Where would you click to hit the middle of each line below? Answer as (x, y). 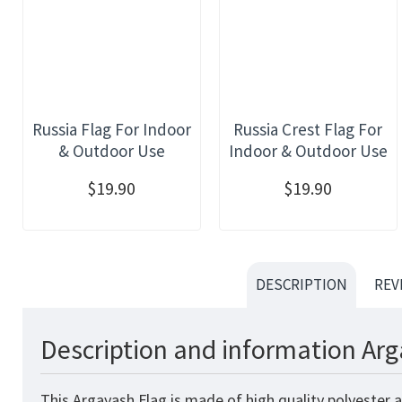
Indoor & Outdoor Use (308, 150)
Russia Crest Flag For (308, 129)
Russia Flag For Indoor (112, 129)
